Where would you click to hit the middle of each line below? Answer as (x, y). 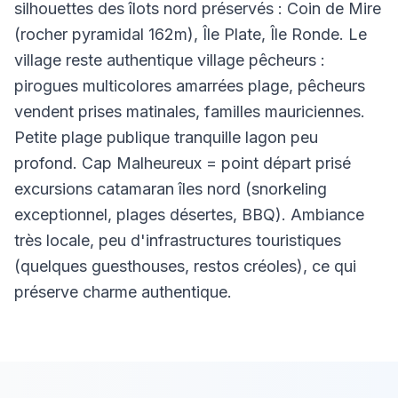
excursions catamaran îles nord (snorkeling (171, 189)
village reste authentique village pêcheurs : (170, 60)
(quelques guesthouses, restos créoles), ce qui (185, 266)
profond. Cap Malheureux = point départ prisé (183, 163)
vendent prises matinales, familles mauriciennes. (190, 111)
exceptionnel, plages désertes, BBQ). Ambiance (189, 215)
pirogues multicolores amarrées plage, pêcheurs (190, 86)
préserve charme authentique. (123, 292)
